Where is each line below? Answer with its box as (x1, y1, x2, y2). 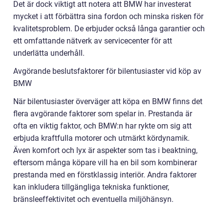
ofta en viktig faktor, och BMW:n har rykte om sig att (13, 121, 192, 131)
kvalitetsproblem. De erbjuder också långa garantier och (13, 24, 205, 34)
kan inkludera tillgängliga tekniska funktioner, (13, 182, 169, 192)
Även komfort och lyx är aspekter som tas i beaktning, (13, 146, 197, 155)
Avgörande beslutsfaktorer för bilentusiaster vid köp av (13, 66, 201, 76)
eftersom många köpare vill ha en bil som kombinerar (13, 158, 197, 168)
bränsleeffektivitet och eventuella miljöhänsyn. (13, 195, 174, 204)
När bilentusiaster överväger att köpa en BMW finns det (13, 97, 202, 107)
